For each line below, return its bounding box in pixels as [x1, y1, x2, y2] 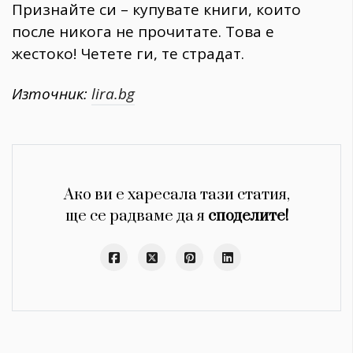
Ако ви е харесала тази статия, [63, 184, 290, 205]
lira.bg [91, 83, 135, 104]
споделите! [207, 206, 288, 226]
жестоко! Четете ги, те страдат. [12, 43, 244, 64]
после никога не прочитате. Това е [12, 20, 274, 42]
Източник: [12, 83, 91, 104]
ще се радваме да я [65, 206, 208, 226]
